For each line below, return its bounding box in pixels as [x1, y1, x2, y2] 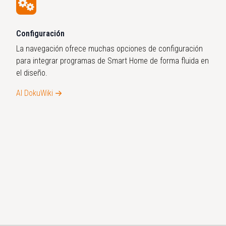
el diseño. [16, 68, 47, 78]
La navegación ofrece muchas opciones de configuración [16, 44, 203, 53]
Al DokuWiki [16, 88, 53, 98]
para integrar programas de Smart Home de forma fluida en [16, 56, 209, 66]
